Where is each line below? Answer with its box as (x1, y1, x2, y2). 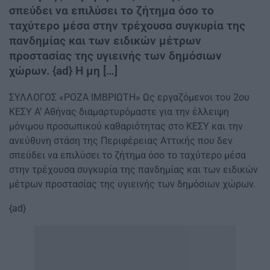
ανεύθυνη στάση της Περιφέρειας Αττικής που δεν (9, 134, 233, 146)
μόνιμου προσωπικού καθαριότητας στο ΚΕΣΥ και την (9, 120, 243, 132)
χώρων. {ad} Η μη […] (9, 64, 118, 78)
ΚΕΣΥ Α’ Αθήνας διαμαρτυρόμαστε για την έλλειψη (9, 105, 229, 118)
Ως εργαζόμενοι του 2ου (140, 91, 250, 103)
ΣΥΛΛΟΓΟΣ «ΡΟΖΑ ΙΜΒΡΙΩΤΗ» (9, 91, 140, 103)
